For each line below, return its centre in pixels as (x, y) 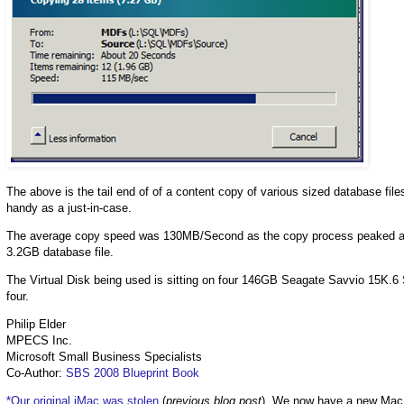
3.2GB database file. (60, 252)
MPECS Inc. (39, 341)
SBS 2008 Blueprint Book (133, 373)
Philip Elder (36, 325)
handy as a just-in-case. (69, 207)
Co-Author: (36, 373)
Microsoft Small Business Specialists (104, 357)
